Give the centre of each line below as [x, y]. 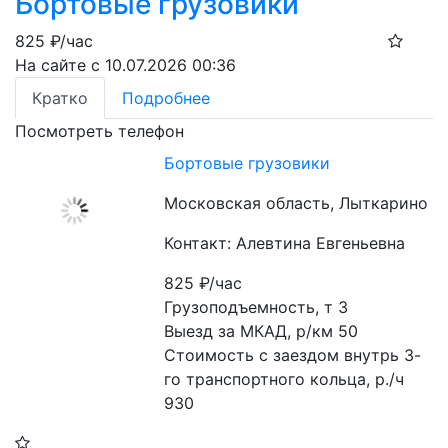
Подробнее [166, 98]
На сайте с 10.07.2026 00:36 [125, 65]
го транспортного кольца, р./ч [284, 379]
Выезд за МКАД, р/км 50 [261, 331]
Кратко [60, 98]
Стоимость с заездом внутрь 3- [293, 355]
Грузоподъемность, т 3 [256, 307]
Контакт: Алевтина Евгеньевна [285, 243]
